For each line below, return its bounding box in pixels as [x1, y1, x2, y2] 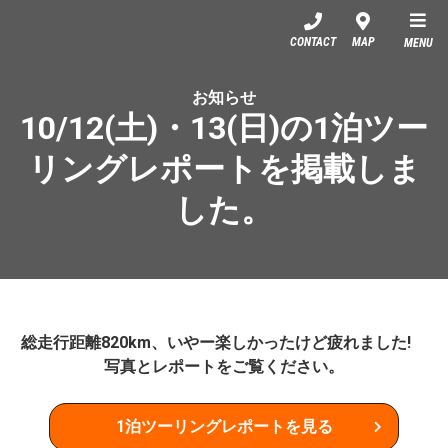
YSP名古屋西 [196, 13, 290, 32]
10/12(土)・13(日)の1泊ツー [20, 109, 428, 147]
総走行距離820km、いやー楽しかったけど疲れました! [21, 333, 427, 352]
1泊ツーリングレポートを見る [115, 417, 333, 436]
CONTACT [290, 35, 336, 49]
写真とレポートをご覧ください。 [104, 357, 344, 376]
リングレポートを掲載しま [27, 150, 421, 188]
